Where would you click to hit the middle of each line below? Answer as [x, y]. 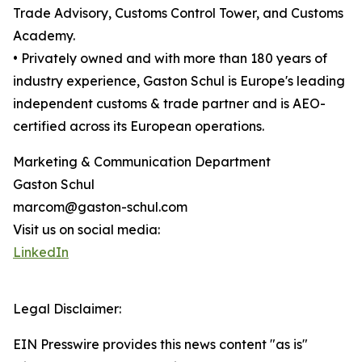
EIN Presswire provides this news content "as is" [160, 344]
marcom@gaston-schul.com [100, 207]
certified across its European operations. [139, 126]
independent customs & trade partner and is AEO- [169, 103]
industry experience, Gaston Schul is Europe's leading [179, 81]
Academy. [44, 36]
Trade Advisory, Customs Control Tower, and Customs [178, 13]
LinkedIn [41, 252]
